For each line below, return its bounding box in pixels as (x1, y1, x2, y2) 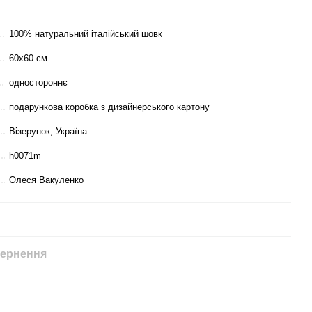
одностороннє (9, 77, 68, 88)
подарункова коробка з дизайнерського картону (9, 102, 210, 112)
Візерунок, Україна (9, 126, 87, 136)
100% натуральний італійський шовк (9, 29, 162, 39)
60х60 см (9, 53, 47, 63)
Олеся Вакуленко (9, 175, 84, 185)
